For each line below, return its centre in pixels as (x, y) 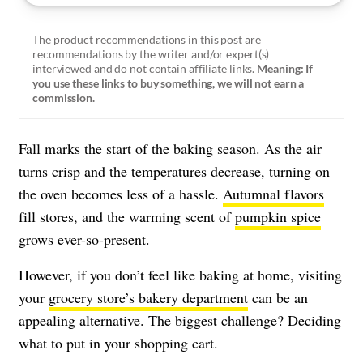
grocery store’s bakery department (148, 298)
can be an (278, 298)
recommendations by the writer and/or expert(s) (151, 53)
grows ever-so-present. (84, 239)
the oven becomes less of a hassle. (121, 194)
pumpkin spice (278, 217)
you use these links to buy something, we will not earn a (169, 83)
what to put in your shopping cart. (118, 343)
